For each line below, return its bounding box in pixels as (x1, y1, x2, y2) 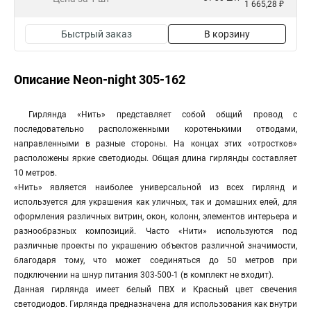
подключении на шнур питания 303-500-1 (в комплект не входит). (14, 270, 276, 280)
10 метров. (14, 168, 57, 178)
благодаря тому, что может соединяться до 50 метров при (14, 255, 297, 265)
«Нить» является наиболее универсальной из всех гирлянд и (14, 183, 297, 192)
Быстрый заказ (61, 28, 132, 40)
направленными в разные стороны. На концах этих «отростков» (14, 139, 297, 149)
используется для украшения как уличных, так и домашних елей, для (14, 197, 297, 207)
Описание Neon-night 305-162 (14, 72, 185, 87)
